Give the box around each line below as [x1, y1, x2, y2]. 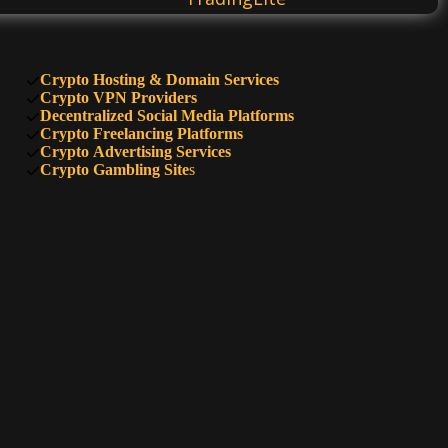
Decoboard [188, 340, 284, 365]
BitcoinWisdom [170, 200, 302, 225]
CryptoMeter [180, 130, 292, 155]
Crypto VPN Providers [39, 88, 197, 106]
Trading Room [174, 270, 298, 295]
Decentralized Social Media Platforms [39, 106, 294, 124]
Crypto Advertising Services [39, 142, 231, 160]
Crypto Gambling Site [39, 160, 189, 178]
